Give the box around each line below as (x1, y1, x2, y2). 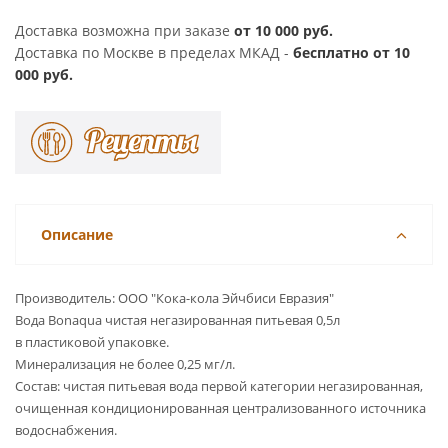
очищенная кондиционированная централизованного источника (15, 399, 426, 418)
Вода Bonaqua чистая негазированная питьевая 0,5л (15, 311, 340, 330)
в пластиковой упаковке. (15, 333, 169, 352)
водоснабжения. (15, 421, 117, 440)
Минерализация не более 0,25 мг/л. (15, 355, 235, 374)
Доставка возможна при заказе (15, 21, 234, 40)
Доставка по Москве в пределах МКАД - (15, 43, 293, 62)
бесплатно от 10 (293, 43, 410, 62)
